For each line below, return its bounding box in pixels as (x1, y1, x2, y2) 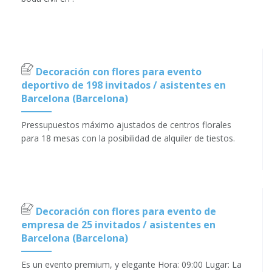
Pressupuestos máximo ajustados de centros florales (21, 118, 231, 131)
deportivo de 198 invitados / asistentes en (21, 78, 226, 92)
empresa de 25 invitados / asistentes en (21, 217, 216, 231)
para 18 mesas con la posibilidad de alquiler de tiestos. (21, 132, 235, 144)
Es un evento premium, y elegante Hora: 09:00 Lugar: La (21, 258, 242, 270)
